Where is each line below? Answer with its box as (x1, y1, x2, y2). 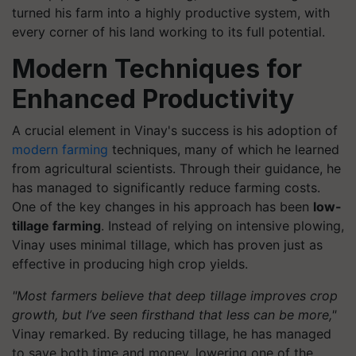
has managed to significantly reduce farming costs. (12, 179, 320, 195)
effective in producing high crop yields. (12, 255, 248, 272)
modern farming (12, 141, 108, 157)
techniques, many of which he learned (108, 141, 339, 157)
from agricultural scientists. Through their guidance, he (12, 160, 341, 176)
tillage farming (12, 217, 101, 234)
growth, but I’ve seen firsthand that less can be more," (12, 306, 336, 323)
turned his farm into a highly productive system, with (12, 4, 330, 21)
